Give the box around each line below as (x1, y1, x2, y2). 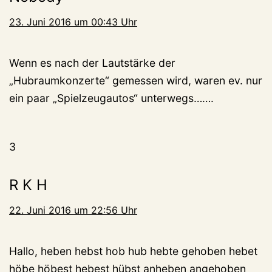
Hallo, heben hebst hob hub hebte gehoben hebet (9, 244, 257, 257)
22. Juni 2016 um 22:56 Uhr (9, 203, 137, 216)
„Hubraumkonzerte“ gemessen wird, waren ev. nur (9, 73, 262, 87)
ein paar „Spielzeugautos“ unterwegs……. (9, 91, 214, 104)
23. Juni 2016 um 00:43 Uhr (9, 15, 137, 28)
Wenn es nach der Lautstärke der (9, 56, 175, 69)
